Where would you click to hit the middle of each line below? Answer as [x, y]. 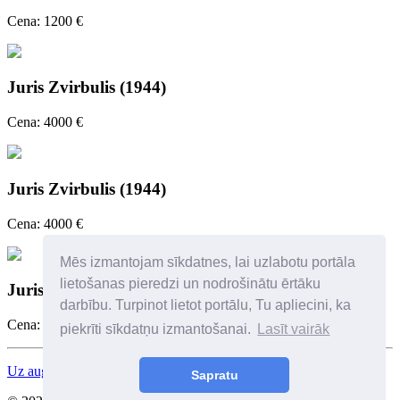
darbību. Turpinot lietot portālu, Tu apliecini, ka [206, 304]
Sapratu [214, 375]
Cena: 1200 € [45, 21]
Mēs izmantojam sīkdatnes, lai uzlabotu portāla [208, 262]
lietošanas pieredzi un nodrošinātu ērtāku [191, 283]
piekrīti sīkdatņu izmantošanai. [158, 329]
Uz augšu [34, 371]
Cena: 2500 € [45, 325]
